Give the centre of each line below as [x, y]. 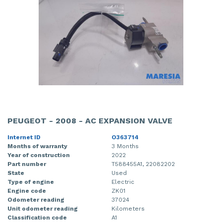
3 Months [125, 146]
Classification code [37, 217]
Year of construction [39, 155]
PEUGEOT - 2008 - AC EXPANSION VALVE [90, 120]
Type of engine [31, 182]
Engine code [27, 191]
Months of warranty [37, 146]
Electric [123, 182]
